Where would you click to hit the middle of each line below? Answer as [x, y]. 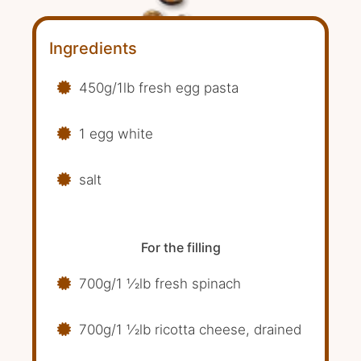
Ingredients [93, 48]
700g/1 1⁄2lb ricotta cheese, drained [190, 330]
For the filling [180, 247]
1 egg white [116, 134]
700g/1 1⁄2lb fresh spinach [160, 284]
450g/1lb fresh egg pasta [159, 88]
